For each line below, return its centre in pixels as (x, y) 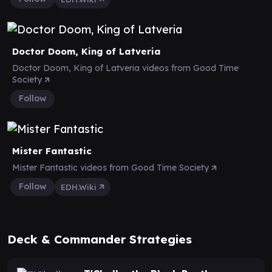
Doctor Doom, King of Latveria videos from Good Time (125, 68)
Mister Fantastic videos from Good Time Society (112, 167)
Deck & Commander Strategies (100, 239)
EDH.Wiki (80, 187)
